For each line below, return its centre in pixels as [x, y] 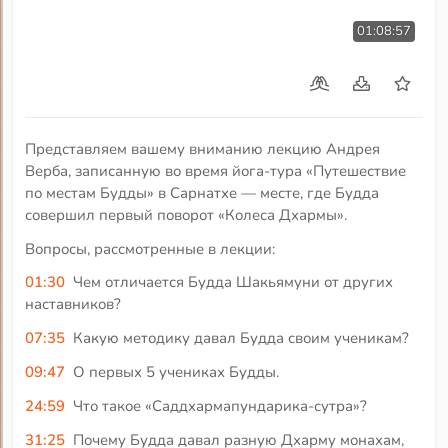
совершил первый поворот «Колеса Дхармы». [186, 215]
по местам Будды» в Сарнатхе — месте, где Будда [202, 193]
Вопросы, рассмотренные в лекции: [150, 248]
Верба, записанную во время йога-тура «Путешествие [216, 171]
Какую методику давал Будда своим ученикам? [240, 337]
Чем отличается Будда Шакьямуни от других [232, 281]
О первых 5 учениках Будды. [175, 371]
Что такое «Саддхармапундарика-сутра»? [219, 405]
